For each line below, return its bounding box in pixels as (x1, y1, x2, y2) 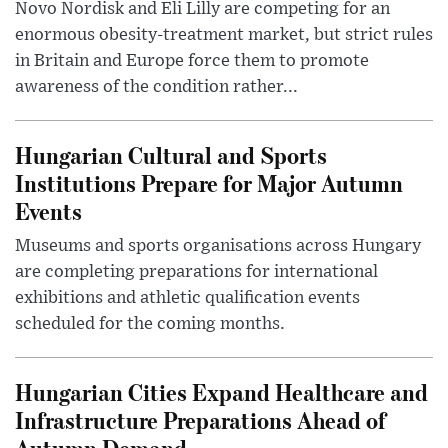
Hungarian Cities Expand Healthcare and (15, 376, 428, 408)
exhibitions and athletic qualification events (15, 289, 360, 308)
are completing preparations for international (15, 263, 378, 282)
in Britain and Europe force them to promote (15, 52, 369, 71)
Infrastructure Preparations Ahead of (15, 404, 386, 436)
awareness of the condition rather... (15, 78, 298, 97)
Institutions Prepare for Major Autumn (15, 167, 403, 199)
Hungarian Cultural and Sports (15, 139, 327, 171)
